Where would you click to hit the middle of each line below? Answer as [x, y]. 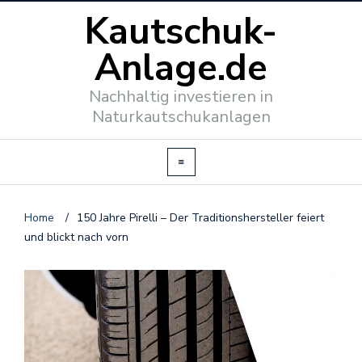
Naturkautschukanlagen [181, 117]
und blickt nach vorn [76, 237]
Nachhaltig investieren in [181, 97]
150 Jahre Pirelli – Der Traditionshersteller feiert [200, 218]
